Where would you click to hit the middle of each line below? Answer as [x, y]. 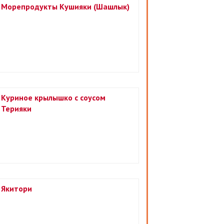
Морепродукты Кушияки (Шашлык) [65, 6]
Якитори [16, 188]
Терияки [16, 108]
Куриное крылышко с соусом [53, 97]
